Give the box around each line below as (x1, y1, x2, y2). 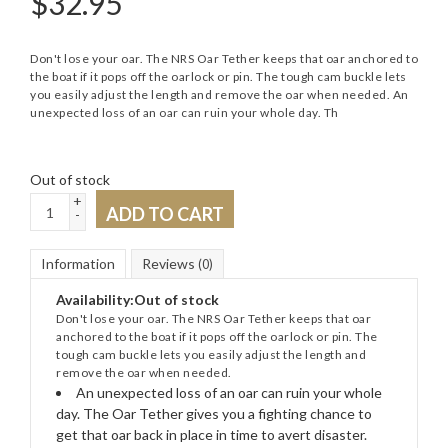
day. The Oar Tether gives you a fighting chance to (56, 405, 372, 422)
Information (41, 255, 115, 272)
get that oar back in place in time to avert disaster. (56, 426, 367, 443)
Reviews (142, 255, 198, 272)
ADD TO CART (106, 203, 224, 225)
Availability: (56, 291, 134, 308)
